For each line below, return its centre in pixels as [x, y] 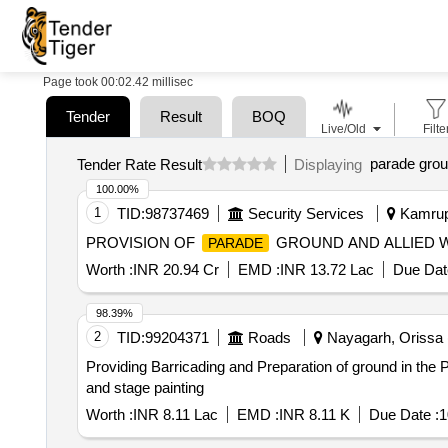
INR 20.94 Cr [175, 269]
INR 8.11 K [314, 414]
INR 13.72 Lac [326, 269]
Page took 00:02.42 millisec [118, 82]
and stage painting [144, 387]
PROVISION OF [142, 242]
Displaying [331, 164]
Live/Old [343, 129]
